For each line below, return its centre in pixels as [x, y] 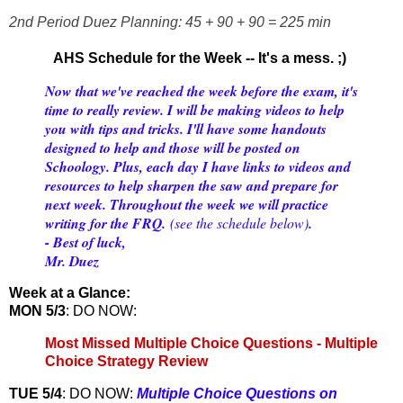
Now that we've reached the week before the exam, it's [201, 90]
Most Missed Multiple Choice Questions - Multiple [211, 344]
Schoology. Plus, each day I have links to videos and [198, 166]
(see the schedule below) [237, 222]
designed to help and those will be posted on [173, 147]
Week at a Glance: [70, 293]
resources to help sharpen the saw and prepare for [192, 185]
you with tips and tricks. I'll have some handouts [186, 128]
